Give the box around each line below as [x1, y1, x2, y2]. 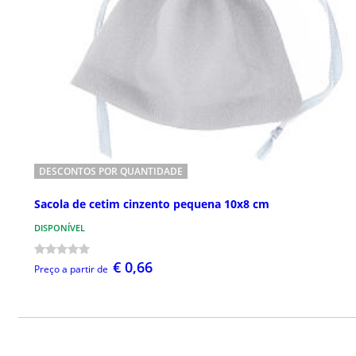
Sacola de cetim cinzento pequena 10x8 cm [34, 196, 269, 212]
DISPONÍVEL [34, 222, 85, 234]
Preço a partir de [34, 262, 108, 277]
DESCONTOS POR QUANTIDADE [39, 164, 183, 179]
